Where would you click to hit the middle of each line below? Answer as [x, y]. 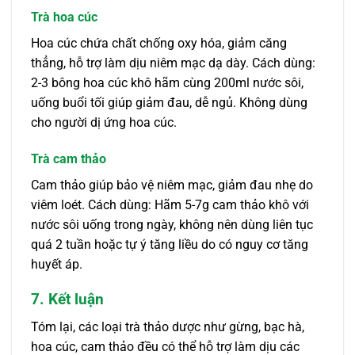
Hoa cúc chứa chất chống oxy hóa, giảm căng [159, 43]
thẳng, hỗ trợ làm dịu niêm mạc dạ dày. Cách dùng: [173, 63]
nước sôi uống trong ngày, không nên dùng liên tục [172, 224]
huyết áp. [57, 264]
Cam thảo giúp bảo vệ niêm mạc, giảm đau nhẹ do [172, 185]
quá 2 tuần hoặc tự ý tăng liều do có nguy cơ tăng [170, 244]
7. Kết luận [67, 300]
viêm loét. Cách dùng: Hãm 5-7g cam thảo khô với [170, 204]
